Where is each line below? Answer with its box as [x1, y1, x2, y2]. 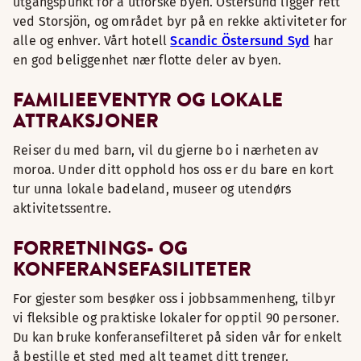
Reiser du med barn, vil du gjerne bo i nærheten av [13, 143, 319, 158]
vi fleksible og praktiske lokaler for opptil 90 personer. [13, 310, 339, 326]
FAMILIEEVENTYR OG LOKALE [13, 86, 283, 113]
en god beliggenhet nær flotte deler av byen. [13, 52, 282, 68]
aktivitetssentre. [13, 201, 112, 216]
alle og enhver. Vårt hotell [13, 33, 171, 48]
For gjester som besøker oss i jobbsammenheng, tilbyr [13, 291, 335, 306]
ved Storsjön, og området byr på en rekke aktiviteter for [13, 14, 347, 29]
